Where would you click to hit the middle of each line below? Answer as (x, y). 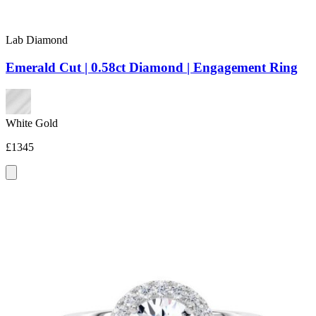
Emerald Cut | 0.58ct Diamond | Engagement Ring (152, 67)
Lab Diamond (37, 40)
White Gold (32, 123)
